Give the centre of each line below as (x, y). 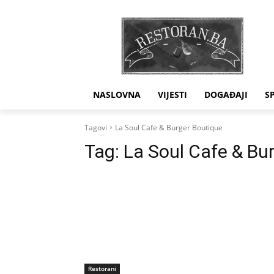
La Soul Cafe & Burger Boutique (169, 127)
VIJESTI (172, 94)
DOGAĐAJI (226, 94)
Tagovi (96, 127)
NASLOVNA (117, 94)
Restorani (102, 268)
